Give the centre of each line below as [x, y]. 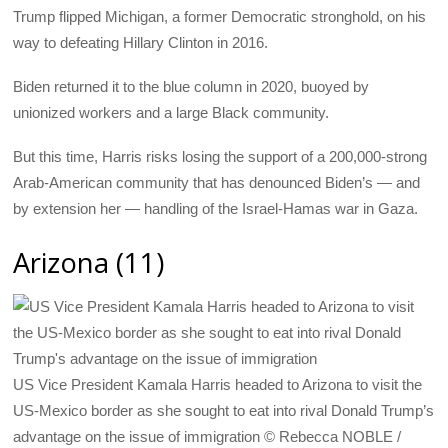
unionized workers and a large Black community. [171, 113]
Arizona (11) [89, 263]
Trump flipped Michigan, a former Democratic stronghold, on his [220, 16]
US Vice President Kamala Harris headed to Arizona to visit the [218, 385]
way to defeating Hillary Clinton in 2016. [141, 42]
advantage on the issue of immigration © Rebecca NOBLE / [207, 437]
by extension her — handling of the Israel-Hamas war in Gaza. [216, 209]
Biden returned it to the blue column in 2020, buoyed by [191, 87]
